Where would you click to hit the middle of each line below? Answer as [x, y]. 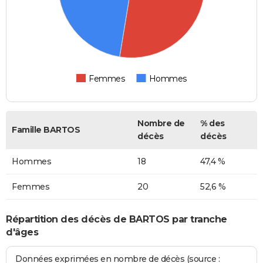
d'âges [22, 232]
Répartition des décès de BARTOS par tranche [117, 219]
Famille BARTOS [46, 130]
